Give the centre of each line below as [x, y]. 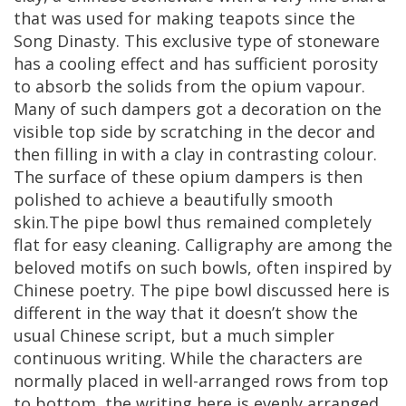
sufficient [271, 63]
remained [243, 222]
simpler [304, 335]
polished [47, 199]
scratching [202, 131]
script [148, 335]
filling [76, 154]
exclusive [197, 41]
